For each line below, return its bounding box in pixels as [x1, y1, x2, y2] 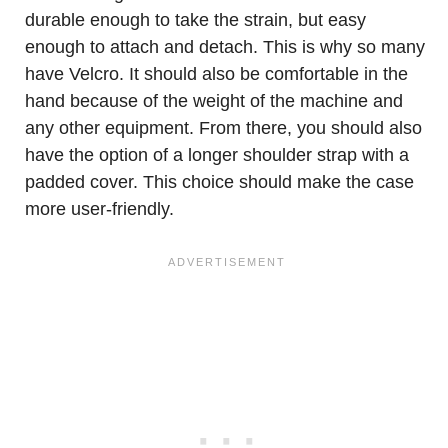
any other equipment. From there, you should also [25, 118, 422, 138]
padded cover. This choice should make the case [25, 172, 414, 192]
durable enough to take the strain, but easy [25, 10, 366, 30]
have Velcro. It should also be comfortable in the [25, 64, 408, 84]
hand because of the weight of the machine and [25, 91, 403, 111]
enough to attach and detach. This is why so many [25, 37, 425, 57]
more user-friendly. [25, 199, 174, 219]
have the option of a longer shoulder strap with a [25, 145, 409, 165]
